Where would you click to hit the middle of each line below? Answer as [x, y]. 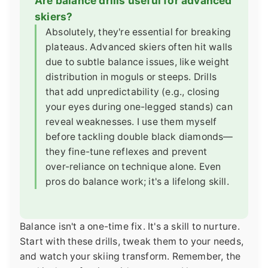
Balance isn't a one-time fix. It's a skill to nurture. [130, 226]
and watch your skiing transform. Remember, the [130, 256]
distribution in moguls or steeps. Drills [131, 77]
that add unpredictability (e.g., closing [133, 92]
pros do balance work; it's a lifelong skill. [137, 181]
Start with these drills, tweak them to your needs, [132, 241]
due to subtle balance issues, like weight [138, 62]
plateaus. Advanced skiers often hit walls [139, 47]
